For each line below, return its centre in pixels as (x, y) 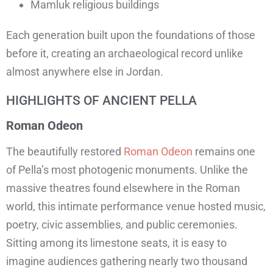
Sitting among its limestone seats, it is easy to (116, 243)
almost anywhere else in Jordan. (85, 72)
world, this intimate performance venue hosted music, (136, 207)
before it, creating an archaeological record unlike (125, 54)
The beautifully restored (65, 152)
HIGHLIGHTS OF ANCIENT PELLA (101, 101)
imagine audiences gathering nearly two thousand (127, 261)
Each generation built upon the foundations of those (131, 35)
